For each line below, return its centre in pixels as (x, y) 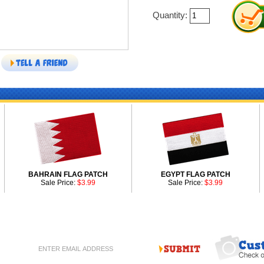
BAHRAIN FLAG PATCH (68, 174)
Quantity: (171, 15)
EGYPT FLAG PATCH (195, 174)
